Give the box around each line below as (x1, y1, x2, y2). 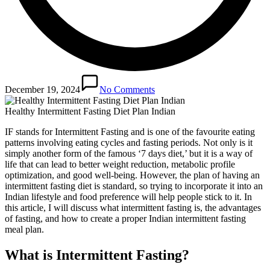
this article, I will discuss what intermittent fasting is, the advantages (5, 202, 261, 213)
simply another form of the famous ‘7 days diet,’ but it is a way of (5, 148, 253, 159)
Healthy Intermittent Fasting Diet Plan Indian (5, 106, 175, 117)
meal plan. (5, 224, 44, 235)
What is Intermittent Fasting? (5, 247, 189, 263)
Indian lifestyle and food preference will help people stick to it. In (5, 192, 252, 202)
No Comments (99, 84, 155, 95)
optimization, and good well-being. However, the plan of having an (5, 170, 260, 181)
